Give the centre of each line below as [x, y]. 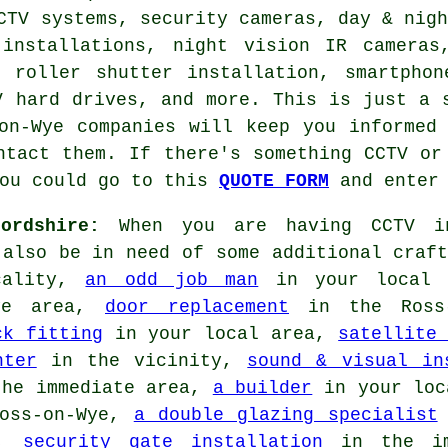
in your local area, [220, 333]
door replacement [197, 306]
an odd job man [172, 279]
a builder [262, 387]
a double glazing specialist [285, 414]
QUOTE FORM [274, 180]
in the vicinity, [142, 360]
